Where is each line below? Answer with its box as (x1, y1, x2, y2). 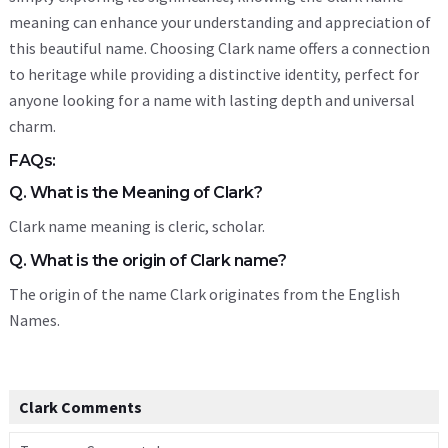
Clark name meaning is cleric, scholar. (9, 216, 265, 236)
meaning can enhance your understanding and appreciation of (9, 12, 431, 32)
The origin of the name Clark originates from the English (9, 284, 400, 304)
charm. (9, 116, 56, 136)
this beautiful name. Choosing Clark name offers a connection (9, 38, 430, 58)
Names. (9, 310, 60, 330)
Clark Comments (19, 397, 142, 417)
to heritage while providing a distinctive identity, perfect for (9, 64, 419, 84)
